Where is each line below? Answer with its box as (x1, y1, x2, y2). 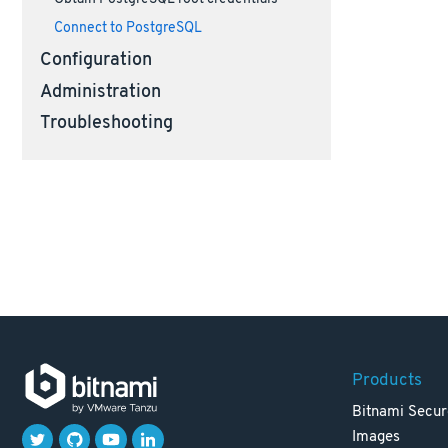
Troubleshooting (39, 113, 173, 136)
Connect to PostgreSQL (53, 20, 202, 38)
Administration (39, 81, 161, 104)
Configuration (39, 50, 152, 73)
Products (352, 370, 423, 392)
